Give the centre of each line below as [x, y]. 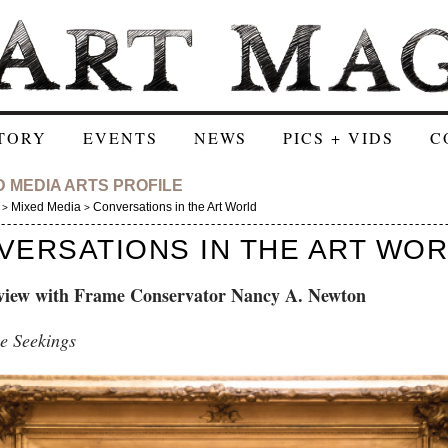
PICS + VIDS [338, 137]
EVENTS [120, 137]
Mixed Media [46, 207]
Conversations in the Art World [173, 207]
